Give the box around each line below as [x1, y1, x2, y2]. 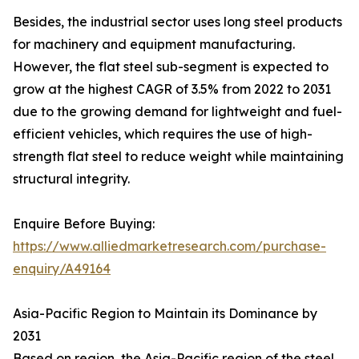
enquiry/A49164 [13, 260, 111, 277]
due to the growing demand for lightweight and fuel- [13, 103, 342, 120]
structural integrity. [13, 171, 130, 188]
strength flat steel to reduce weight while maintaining [13, 148, 344, 165]
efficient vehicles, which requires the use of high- [13, 126, 313, 143]
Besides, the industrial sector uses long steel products [13, 14, 342, 30]
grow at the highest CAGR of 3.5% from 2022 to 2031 [13, 81, 331, 98]
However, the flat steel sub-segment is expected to [13, 58, 329, 75]
